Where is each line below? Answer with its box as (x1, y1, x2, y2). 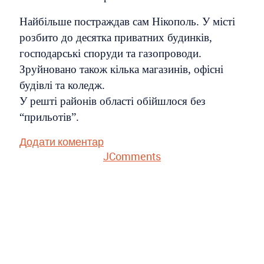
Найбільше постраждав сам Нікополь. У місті (19, 15, 235, 28)
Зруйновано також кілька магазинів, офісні (19, 63, 223, 75)
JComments (103, 149, 161, 163)
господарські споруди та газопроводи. (19, 47, 202, 60)
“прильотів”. (19, 111, 79, 123)
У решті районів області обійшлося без (19, 95, 206, 107)
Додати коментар (19, 134, 104, 148)
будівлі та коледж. (19, 79, 105, 91)
